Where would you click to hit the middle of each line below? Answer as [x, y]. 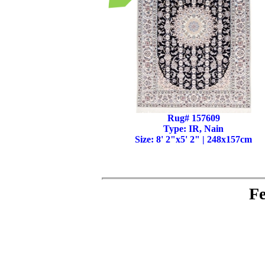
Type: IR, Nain [193, 129]
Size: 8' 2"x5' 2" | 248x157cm [193, 139]
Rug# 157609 [193, 118]
